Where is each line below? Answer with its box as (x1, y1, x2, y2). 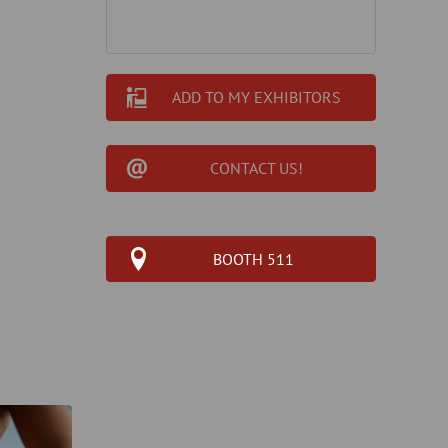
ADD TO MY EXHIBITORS (171, 87, 341, 107)
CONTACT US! (209, 158, 303, 178)
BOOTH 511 (213, 249, 294, 269)
